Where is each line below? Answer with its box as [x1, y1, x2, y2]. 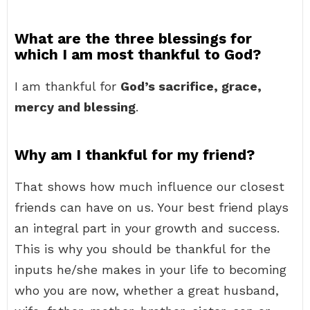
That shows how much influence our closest [15, 179, 284, 194]
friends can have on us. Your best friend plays [15, 200, 289, 215]
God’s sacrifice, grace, [120, 79, 262, 93]
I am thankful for [15, 79, 120, 93]
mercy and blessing [15, 100, 136, 114]
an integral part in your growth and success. [15, 221, 280, 235]
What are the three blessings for [15, 30, 252, 47]
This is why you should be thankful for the [15, 241, 271, 256]
